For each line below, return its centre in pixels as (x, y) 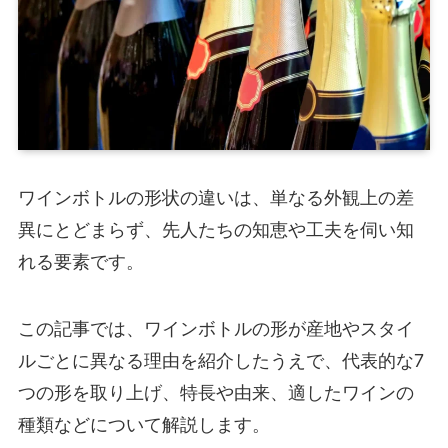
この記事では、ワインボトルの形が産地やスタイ (215, 329)
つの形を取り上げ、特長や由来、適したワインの (215, 393)
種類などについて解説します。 (143, 425)
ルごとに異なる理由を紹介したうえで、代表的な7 (220, 361)
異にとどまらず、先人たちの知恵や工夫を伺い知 (215, 229)
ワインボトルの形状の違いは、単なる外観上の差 (215, 197)
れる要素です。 (80, 261)
